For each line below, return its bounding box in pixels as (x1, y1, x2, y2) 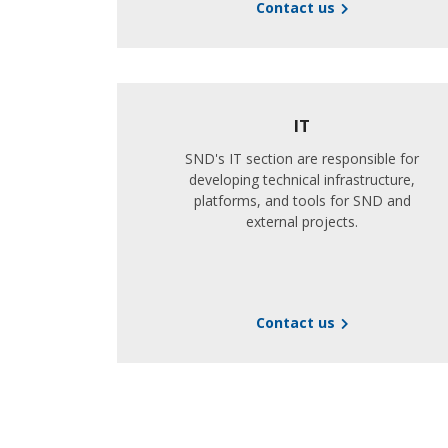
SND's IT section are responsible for (185, 149, 419, 168)
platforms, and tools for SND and (193, 191, 411, 210)
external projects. (246, 212, 358, 231)
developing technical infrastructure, (189, 170, 415, 189)
